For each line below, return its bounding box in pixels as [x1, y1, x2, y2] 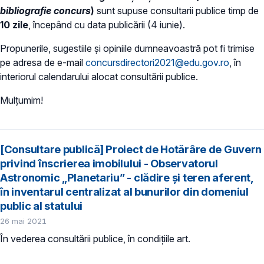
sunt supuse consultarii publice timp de [94, 5, 259, 17]
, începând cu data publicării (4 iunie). [28, 19, 185, 31]
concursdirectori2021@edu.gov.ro [85, 57, 229, 69]
